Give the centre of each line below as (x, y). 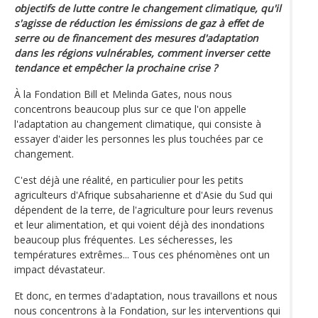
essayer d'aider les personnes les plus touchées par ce (139, 139)
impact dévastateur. (60, 270)
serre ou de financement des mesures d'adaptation (136, 38)
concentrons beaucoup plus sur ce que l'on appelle (130, 109)
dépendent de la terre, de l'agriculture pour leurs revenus (144, 210)
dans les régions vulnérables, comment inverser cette (142, 53)
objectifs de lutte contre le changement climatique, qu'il (148, 9)
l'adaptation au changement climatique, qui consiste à (138, 124)
